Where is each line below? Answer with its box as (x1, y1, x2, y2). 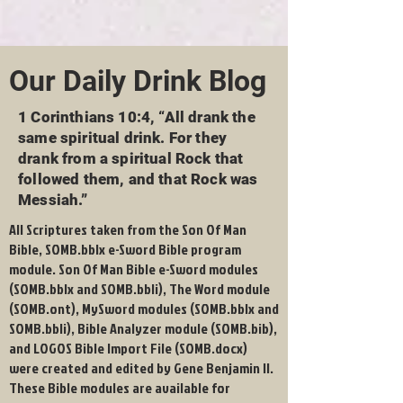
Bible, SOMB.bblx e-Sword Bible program (9, 239, 241, 259)
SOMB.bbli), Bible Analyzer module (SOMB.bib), (9, 318, 277, 338)
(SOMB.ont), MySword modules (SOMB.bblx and (9, 299, 279, 318)
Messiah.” (18, 191, 88, 209)
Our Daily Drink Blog (9, 64, 266, 98)
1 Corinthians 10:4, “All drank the (18, 108, 255, 126)
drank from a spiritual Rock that (18, 149, 244, 167)
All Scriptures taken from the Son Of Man (9, 219, 246, 239)
